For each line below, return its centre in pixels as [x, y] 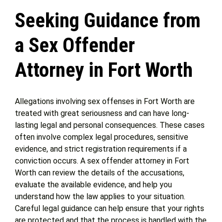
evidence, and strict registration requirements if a [101, 149]
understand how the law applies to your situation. [100, 197]
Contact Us [26, 91]
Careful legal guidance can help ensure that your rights [110, 209]
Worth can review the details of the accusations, [100, 173]
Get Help [22, 25]
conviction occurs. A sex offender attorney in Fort [102, 161]
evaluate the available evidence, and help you [93, 185]
